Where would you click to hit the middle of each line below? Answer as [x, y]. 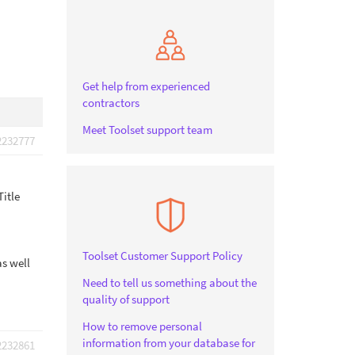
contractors [111, 103]
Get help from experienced [146, 86]
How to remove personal [142, 326]
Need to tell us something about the [169, 282]
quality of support [126, 299]
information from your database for [168, 343]
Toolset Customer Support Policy [162, 256]
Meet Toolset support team [147, 130]
